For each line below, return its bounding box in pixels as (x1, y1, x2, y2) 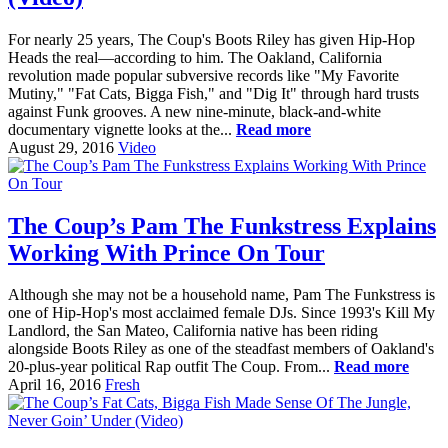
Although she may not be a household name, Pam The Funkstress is (8, 286, 435, 304)
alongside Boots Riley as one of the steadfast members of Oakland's (8, 340, 434, 358)
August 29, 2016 (8, 138, 114, 156)
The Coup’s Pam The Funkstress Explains (8, 212, 436, 239)
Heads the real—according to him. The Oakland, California (8, 48, 382, 66)
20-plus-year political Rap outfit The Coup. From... (8, 358, 334, 376)
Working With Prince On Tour (8, 239, 325, 266)
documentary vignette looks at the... (8, 120, 236, 138)
